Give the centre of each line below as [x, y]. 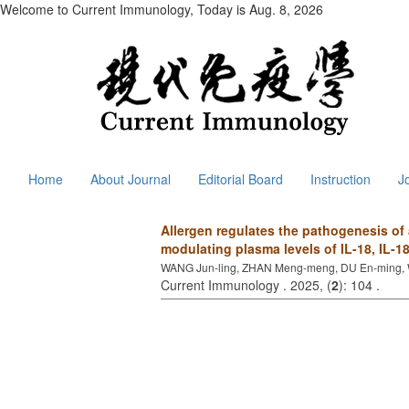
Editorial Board [241, 179]
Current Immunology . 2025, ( [246, 285]
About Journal [131, 179]
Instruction [341, 179]
